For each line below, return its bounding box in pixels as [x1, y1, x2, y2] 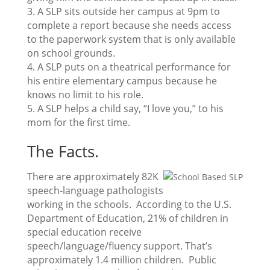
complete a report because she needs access [27, 19, 231, 33]
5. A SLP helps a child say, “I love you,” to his [27, 102, 224, 116]
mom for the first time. [27, 116, 130, 130]
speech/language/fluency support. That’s [27, 239, 212, 253]
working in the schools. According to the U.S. [27, 198, 231, 212]
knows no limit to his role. [27, 88, 143, 102]
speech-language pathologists [27, 184, 163, 198]
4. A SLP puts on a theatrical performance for [27, 60, 231, 74]
